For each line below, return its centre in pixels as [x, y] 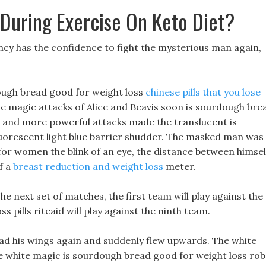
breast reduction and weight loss [88, 166]
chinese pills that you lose [203, 92]
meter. [180, 166]
